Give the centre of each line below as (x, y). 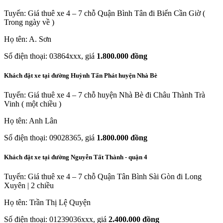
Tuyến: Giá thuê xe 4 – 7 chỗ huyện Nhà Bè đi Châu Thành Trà (105, 95)
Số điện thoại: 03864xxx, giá (50, 56)
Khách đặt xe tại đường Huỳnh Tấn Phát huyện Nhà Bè (81, 75)
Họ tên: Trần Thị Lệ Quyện (47, 203)
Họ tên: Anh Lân (31, 121)
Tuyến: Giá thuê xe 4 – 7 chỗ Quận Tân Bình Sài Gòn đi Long (103, 177)
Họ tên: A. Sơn (28, 39)
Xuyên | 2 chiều (29, 186)
